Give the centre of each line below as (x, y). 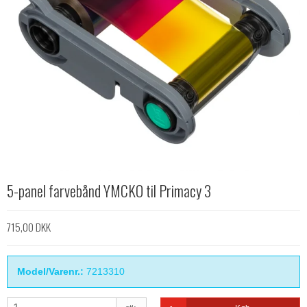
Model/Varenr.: (50, 272)
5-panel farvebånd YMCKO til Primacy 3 (109, 191)
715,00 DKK (29, 227)
